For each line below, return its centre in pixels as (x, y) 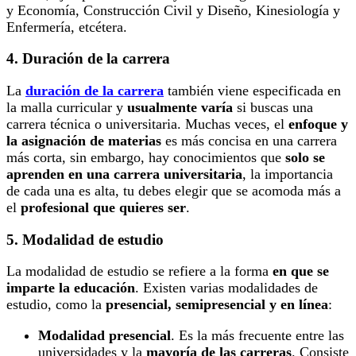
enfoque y (318, 124)
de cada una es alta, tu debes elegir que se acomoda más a (174, 191)
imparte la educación (71, 288)
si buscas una (273, 107)
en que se (301, 271)
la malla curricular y (67, 107)
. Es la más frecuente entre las (257, 336)
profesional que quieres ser (103, 207)
